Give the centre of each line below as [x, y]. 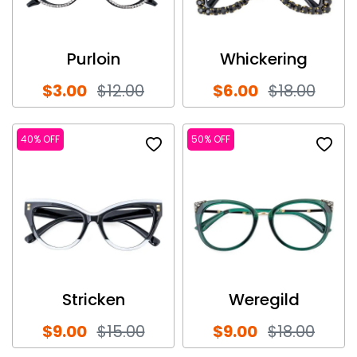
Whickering [264, 59]
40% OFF [40, 139]
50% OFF [211, 139]
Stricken [93, 299]
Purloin [93, 59]
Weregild [264, 299]
